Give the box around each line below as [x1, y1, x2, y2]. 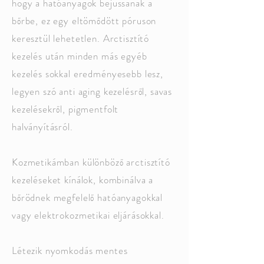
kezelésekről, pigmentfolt [12, 102, 119, 116]
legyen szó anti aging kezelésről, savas [12, 84, 173, 98]
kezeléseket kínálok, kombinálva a [12, 173, 154, 187]
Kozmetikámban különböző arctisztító [12, 155, 170, 169]
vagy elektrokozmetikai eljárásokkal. [12, 208, 164, 222]
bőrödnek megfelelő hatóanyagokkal [12, 190, 163, 204]
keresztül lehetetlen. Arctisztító [12, 31, 150, 45]
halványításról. [12, 120, 73, 134]
